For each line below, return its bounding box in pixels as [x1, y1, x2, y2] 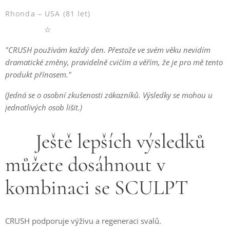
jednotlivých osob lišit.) [5, 102, 82, 112]
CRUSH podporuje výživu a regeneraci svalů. [5, 216, 161, 226]
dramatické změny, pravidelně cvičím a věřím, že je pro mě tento [5, 57, 223, 67]
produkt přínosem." [5, 69, 71, 80]
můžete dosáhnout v [5, 152, 165, 177]
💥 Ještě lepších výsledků [5, 129, 205, 154]
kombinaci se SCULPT [5, 175, 188, 200]
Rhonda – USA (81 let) [5, 9, 91, 18]
